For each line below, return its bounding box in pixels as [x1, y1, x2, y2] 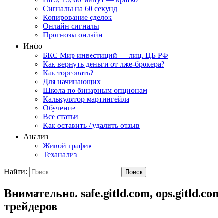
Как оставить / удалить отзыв [43, 121, 140, 129]
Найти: [4, 167, 27, 176]
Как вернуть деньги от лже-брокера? [43, 60, 164, 68]
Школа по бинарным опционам [43, 86, 147, 94]
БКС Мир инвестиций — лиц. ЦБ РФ [43, 51, 168, 59]
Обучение [43, 104, 75, 112]
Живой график [43, 142, 92, 150]
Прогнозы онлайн [43, 31, 103, 39]
